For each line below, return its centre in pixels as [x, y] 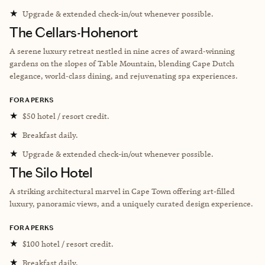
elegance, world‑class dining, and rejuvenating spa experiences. [124, 75]
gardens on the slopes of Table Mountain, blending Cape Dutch [122, 63]
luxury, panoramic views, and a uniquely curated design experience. [131, 203]
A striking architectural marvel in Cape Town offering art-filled [122, 191]
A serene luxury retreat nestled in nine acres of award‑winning [122, 51]
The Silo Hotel [51, 172]
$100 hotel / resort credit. [68, 243]
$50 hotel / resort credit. [66, 116]
